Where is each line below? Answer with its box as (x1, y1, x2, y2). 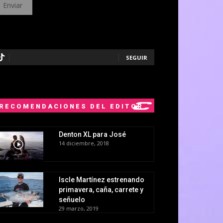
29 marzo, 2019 (59, 204, 99, 212)
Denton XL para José (59, 130, 126, 138)
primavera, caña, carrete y (59, 185, 143, 194)
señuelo (59, 195, 85, 204)
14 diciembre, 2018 (59, 139, 109, 147)
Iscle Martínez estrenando (59, 175, 144, 184)
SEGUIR (126, 53, 147, 61)
